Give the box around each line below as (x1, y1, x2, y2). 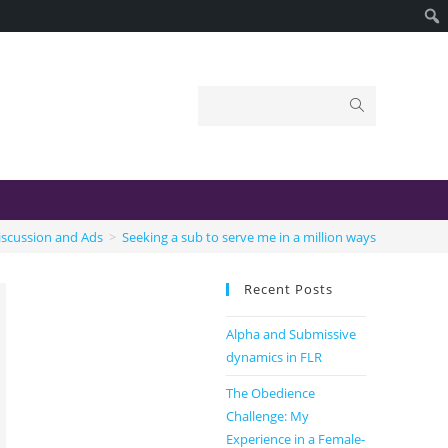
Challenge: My (226, 407, 309, 425)
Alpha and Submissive (226, 325, 356, 343)
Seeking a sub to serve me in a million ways (122, 227, 376, 246)
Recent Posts (244, 280, 333, 298)
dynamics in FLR (226, 348, 322, 366)
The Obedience (226, 384, 315, 402)
